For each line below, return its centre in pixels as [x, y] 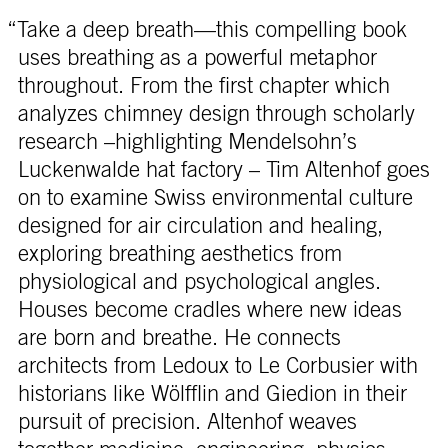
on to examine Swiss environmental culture [215, 197]
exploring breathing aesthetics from [179, 253]
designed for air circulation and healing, [200, 225]
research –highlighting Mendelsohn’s [187, 141]
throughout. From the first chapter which [203, 85]
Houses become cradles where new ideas [209, 309]
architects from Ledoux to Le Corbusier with [217, 365]
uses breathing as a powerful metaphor [197, 57]
